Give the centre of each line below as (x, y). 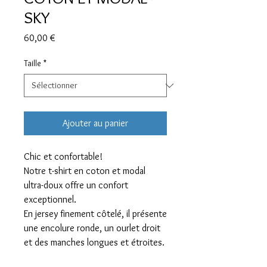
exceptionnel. (50, 200)
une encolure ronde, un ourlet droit (92, 228)
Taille (32, 63)
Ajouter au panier (95, 123)
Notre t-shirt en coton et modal (85, 171)
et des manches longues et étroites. (94, 243)
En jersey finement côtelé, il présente (95, 214)
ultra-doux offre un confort (76, 185)
